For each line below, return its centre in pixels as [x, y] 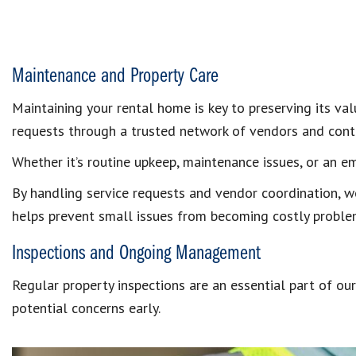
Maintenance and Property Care [115, 77]
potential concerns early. [86, 308]
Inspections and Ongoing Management [136, 254]
